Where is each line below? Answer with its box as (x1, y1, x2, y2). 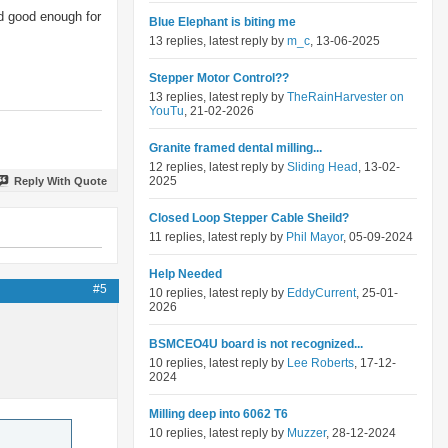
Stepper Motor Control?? (149, 71, 289, 85)
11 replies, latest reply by (149, 230, 286, 244)
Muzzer (287, 426, 326, 440)
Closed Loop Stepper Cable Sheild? (149, 211, 349, 225)
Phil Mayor (286, 230, 343, 244)
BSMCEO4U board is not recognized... (149, 337, 363, 351)
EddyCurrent (287, 286, 356, 300)
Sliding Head (287, 160, 358, 174)
